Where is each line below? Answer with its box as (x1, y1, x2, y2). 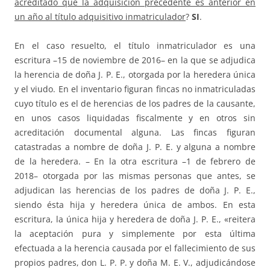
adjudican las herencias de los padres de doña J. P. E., (14, 184, 256, 196)
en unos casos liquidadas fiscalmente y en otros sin (14, 112, 256, 124)
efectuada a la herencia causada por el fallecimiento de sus (14, 242, 256, 254)
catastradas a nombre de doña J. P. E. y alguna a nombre (14, 141, 256, 153)
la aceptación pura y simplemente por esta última (14, 228, 256, 240)
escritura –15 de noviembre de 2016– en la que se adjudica (14, 54, 256, 66)
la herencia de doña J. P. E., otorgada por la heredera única (14, 69, 256, 81)
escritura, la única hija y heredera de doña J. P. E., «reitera (14, 213, 256, 225)
